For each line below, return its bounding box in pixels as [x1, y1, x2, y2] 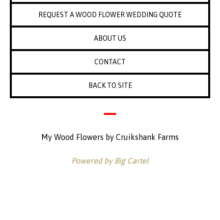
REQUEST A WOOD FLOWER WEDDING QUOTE [38, 11, 182, 19]
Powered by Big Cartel [71, 156, 149, 165]
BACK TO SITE [88, 82, 132, 89]
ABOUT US [94, 34, 126, 42]
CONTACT [94, 58, 126, 66]
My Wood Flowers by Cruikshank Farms [41, 133, 179, 141]
